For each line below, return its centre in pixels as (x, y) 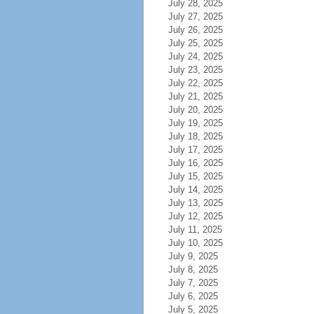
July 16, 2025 (195, 163)
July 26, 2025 (195, 30)
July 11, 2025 (195, 230)
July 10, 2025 (195, 243)
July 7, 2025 (193, 283)
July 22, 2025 (195, 83)
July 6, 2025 (193, 296)
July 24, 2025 (195, 56)
